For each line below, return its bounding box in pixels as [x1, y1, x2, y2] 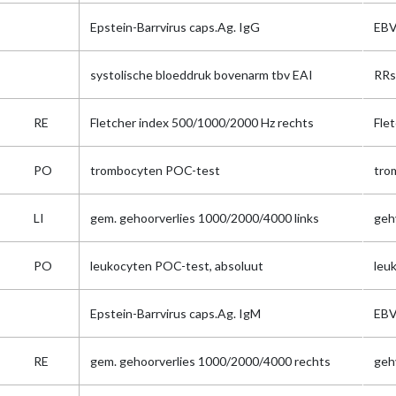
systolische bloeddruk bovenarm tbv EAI [90, 67, 313, 82]
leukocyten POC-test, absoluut [90, 258, 263, 273]
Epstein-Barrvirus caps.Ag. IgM [90, 306, 261, 321]
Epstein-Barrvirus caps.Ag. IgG [90, 19, 260, 34]
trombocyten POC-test [90, 163, 220, 178]
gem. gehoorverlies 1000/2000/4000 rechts [90, 354, 331, 369]
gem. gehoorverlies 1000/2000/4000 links [90, 210, 319, 225]
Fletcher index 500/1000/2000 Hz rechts [90, 115, 314, 130]
